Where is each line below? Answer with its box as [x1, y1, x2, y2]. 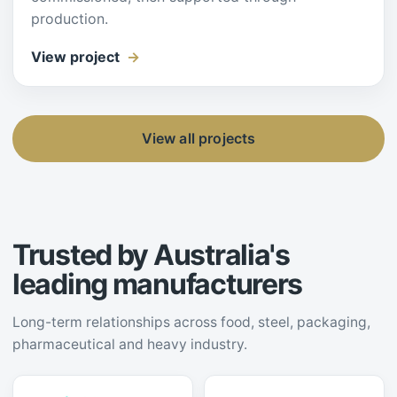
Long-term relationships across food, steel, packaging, [12, 313, 370, 331]
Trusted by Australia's [12, 237, 290, 272]
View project [31, 47, 120, 66]
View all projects [141, 128, 256, 147]
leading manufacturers [12, 266, 303, 301]
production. [31, 9, 108, 27]
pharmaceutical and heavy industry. [12, 335, 247, 353]
